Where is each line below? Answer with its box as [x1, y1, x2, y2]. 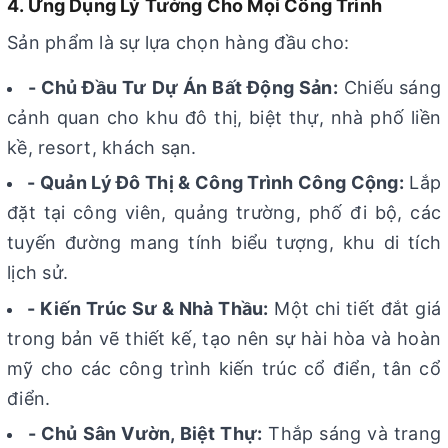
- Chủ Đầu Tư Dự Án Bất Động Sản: [27, 76, 338, 98]
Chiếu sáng [337, 76, 442, 98]
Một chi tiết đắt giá [268, 297, 441, 319]
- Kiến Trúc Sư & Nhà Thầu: [27, 297, 269, 319]
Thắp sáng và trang [262, 423, 442, 445]
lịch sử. [7, 262, 68, 284]
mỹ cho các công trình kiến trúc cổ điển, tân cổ [7, 357, 441, 379]
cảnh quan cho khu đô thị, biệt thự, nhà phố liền [7, 106, 441, 128]
